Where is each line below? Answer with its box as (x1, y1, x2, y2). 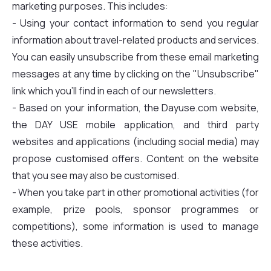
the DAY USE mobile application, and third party (12, 118, 259, 131)
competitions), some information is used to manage (12, 220, 259, 233)
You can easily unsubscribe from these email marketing (12, 50, 259, 64)
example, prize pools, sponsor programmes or (12, 203, 259, 216)
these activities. (12, 237, 83, 250)
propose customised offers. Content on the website (12, 152, 259, 165)
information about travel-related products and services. (12, 33, 259, 47)
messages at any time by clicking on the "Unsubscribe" (12, 67, 259, 80)
